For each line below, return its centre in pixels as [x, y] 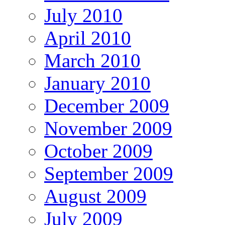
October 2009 [98, 151]
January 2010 [97, 83]
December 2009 [107, 105]
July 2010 [83, 15]
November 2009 [108, 128]
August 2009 [95, 196]
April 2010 [88, 38]
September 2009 [109, 173]
